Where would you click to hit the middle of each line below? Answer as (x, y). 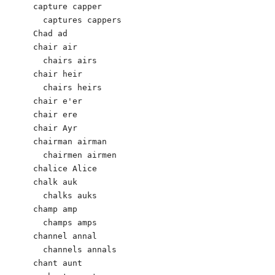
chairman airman (70, 141)
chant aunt (58, 263)
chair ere (55, 114)
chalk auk (55, 182)
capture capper (68, 6)
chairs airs (65, 60)
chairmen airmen (75, 155)
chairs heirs (68, 87)
